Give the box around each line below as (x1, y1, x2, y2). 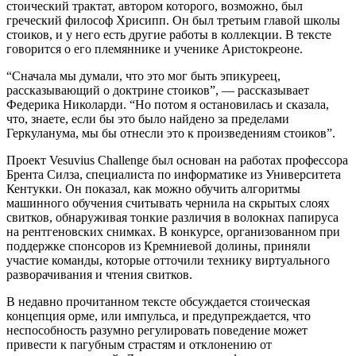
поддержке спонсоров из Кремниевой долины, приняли (6, 238, 311, 253)
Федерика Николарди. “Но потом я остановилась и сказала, (6, 97, 329, 111)
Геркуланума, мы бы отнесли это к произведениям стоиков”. (6, 126, 335, 140)
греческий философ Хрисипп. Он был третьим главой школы (6, 13, 340, 27)
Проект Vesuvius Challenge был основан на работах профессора (6, 153, 348, 167)
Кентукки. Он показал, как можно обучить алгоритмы (6, 181, 300, 195)
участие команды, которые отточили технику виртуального (6, 253, 330, 267)
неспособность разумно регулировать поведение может (6, 323, 308, 337)
